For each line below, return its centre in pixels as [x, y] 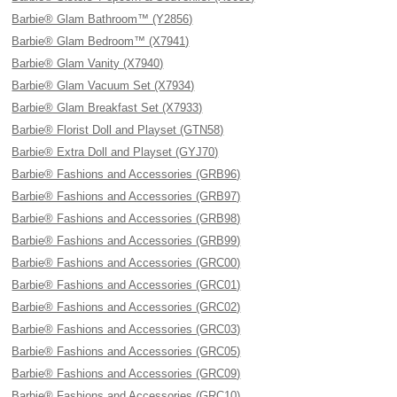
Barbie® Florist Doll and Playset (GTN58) [118, 130]
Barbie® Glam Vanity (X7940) [88, 63]
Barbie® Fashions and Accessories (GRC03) [126, 329]
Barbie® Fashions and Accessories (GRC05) [126, 351]
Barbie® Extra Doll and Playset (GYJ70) [115, 152]
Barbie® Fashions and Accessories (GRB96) [126, 174]
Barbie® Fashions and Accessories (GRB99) [126, 241]
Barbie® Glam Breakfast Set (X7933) [107, 108]
